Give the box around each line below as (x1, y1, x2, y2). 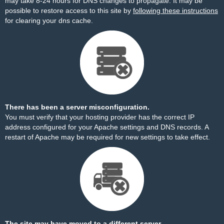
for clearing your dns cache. (5, 16, 93, 24)
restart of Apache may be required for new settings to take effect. (5, 133, 210, 141)
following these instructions (133, 6, 218, 14)
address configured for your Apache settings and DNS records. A (5, 123, 208, 131)
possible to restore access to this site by (5, 6, 133, 14)
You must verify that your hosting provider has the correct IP (5, 113, 194, 121)
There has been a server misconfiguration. (5, 103, 149, 111)
